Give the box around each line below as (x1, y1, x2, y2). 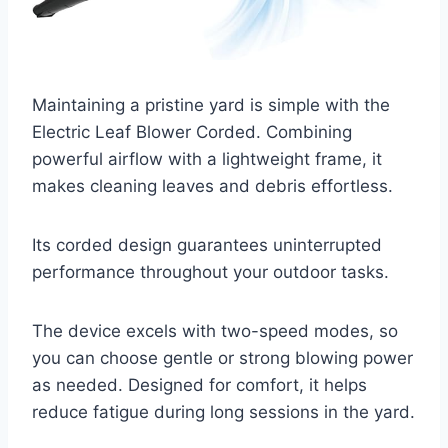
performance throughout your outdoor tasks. (32, 261, 389, 282)
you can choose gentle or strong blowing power (32, 347, 413, 368)
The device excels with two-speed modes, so (32, 320, 398, 341)
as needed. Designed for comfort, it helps (32, 374, 367, 395)
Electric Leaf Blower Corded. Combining (32, 121, 352, 142)
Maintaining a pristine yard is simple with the (32, 94, 390, 115)
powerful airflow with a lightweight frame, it (32, 148, 382, 169)
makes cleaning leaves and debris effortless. (32, 175, 393, 196)
